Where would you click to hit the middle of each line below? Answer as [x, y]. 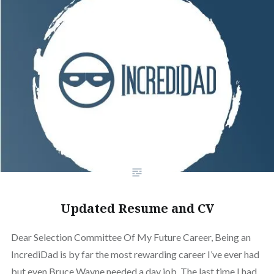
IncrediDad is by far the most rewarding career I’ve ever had [135, 254]
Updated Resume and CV [137, 208]
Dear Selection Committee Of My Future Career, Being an [131, 237]
